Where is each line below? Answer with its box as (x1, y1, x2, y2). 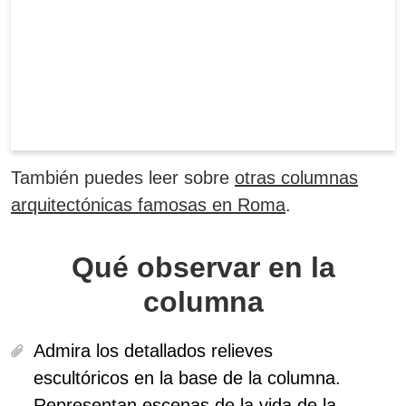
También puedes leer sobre (11, 168, 235, 188)
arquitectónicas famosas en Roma (11, 195, 285, 216)
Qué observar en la (71, 251, 335, 285)
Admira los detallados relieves (34, 341, 273, 362)
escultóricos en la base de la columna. (34, 368, 341, 389)
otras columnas (235, 168, 358, 188)
